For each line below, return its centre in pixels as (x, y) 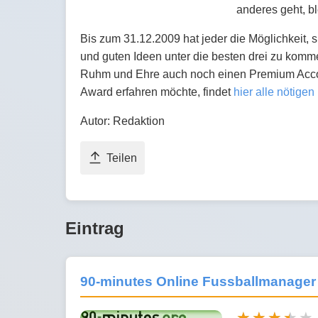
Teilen (122, 158)
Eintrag (95, 229)
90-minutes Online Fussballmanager (198, 282)
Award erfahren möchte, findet (157, 92)
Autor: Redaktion (122, 121)
